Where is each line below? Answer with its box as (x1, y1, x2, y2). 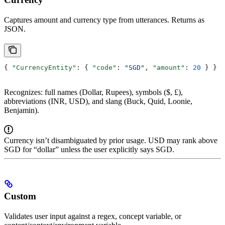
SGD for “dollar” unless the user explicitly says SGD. (4, 145, 174, 154)
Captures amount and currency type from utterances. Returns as (4, 15, 204, 24)
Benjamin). (4, 105, 39, 115)
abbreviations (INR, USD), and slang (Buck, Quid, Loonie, (4, 96, 192, 105)
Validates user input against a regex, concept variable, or (4, 212, 181, 221)
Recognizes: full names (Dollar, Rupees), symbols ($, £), (4, 87, 183, 96)
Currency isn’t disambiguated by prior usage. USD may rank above (4, 136, 217, 145)
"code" (92, 63, 117, 71)
